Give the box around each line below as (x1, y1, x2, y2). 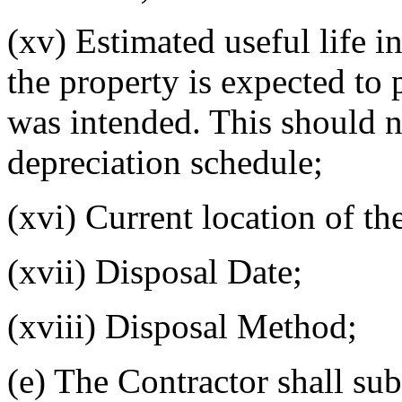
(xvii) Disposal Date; (7, 251, 302, 291)
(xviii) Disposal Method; (7, 306, 357, 345)
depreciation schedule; (7, 142, 323, 181)
